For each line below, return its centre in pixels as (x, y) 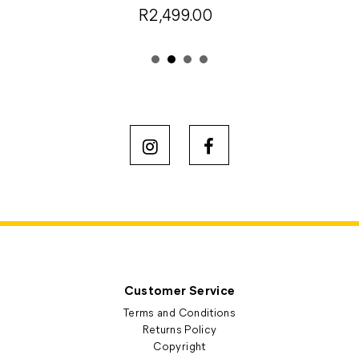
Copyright (179, 346)
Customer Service (179, 290)
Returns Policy (179, 329)
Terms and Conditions (179, 312)
